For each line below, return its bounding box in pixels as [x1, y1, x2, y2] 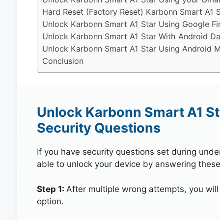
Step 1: [36, 184, 66, 194]
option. [36, 196, 64, 206]
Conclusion [42, 55, 83, 66]
